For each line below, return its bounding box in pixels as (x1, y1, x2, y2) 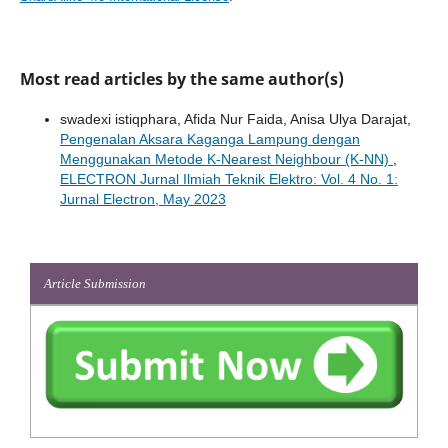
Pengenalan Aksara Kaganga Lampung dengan (59, 130, 360, 147)
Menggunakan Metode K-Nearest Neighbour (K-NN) (59, 150, 393, 167)
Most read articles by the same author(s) (19, 67, 344, 90)
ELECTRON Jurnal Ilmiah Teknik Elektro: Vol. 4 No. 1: (59, 170, 398, 187)
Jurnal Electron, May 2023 (59, 190, 226, 207)
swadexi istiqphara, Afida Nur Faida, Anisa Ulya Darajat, (59, 110, 411, 127)
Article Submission (44, 275, 146, 291)
